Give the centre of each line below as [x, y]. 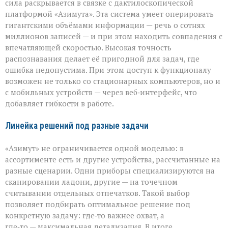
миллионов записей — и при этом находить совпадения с [114, 36]
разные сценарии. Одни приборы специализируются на [110, 170]
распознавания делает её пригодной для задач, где [102, 58]
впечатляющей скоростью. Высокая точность [88, 47]
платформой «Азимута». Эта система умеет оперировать [109, 13]
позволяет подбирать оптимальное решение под [98, 204]
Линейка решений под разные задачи [77, 125]
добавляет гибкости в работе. [60, 103]
